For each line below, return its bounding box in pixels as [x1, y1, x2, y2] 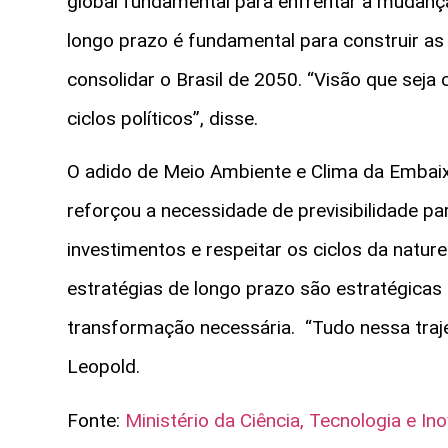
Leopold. [67, 355, 140, 379]
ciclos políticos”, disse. [67, 106, 258, 130]
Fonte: [67, 408, 125, 432]
